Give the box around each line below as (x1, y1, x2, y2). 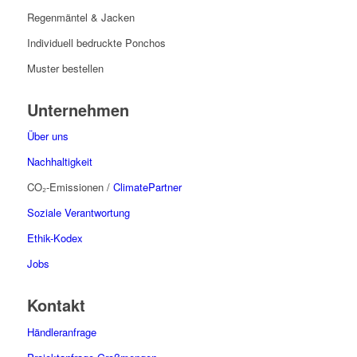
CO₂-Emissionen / (26, 179, 113, 195)
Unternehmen (26, 98, 129, 122)
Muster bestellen (26, 61, 104, 76)
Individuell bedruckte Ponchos (26, 35, 166, 51)
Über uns (26, 128, 72, 144)
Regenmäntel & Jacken (26, 9, 135, 25)
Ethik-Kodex (26, 230, 83, 246)
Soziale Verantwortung (26, 205, 130, 221)
